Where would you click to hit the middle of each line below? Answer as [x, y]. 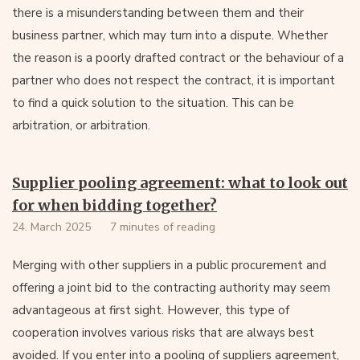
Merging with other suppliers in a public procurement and [169, 265]
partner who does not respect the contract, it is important [174, 80]
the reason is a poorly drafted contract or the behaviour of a [178, 58]
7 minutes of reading [163, 227]
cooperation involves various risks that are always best [163, 333]
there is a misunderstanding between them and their [158, 13]
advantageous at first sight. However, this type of [151, 310]
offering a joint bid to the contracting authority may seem [171, 288]
